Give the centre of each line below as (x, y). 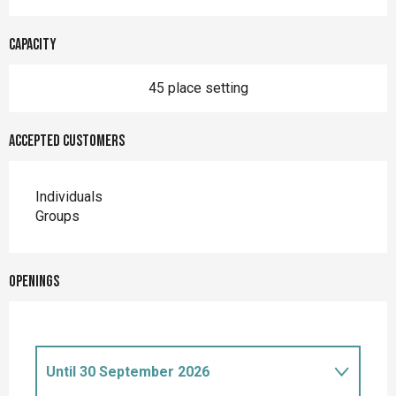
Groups (57, 217)
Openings (34, 282)
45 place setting (198, 88)
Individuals (69, 197)
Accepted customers (67, 141)
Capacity (33, 45)
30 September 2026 (143, 372)
